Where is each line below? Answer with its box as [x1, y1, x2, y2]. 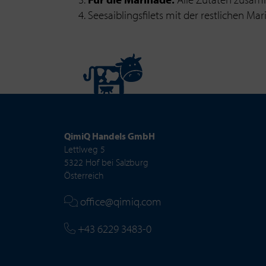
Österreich [64, 169, 104, 181]
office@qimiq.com [78, 194, 162, 208]
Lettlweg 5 [64, 142, 105, 155]
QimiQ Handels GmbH [64, 129, 155, 142]
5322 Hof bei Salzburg [64, 156, 148, 168]
